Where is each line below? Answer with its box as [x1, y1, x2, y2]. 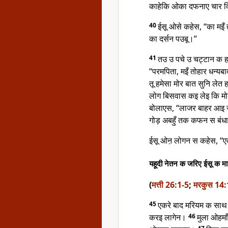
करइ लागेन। [149, 212, 188, 223]
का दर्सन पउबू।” [149, 33, 197, 44]
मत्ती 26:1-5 [152, 179, 189, 190]
